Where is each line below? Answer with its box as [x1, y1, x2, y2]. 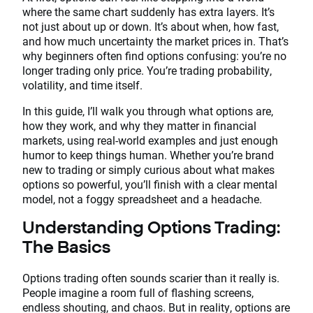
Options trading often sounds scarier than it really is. [22, 270, 279, 285]
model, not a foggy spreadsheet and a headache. [22, 191, 262, 206]
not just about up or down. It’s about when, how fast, [22, 19, 279, 34]
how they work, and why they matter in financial [22, 118, 256, 133]
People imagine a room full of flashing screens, [22, 284, 254, 300]
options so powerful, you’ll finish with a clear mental [22, 177, 277, 191]
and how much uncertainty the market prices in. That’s [22, 34, 289, 48]
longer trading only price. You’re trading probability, [22, 63, 272, 78]
